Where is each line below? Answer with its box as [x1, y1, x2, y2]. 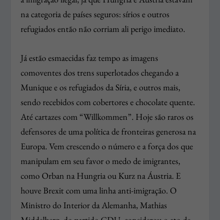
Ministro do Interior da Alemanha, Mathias [21, 199, 167, 211]
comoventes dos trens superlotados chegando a [21, 67, 179, 79]
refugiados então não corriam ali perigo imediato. [21, 23, 186, 35]
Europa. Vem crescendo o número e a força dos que [21, 140, 193, 152]
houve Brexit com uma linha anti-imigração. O [21, 185, 177, 196]
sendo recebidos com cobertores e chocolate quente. [21, 96, 197, 108]
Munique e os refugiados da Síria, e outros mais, [21, 82, 181, 93]
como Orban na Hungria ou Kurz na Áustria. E [21, 170, 181, 182]
